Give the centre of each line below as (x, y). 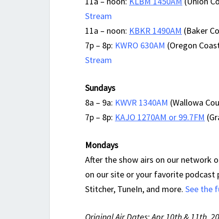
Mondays (102, 145)
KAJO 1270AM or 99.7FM (160, 117)
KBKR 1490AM (155, 31)
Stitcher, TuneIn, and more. (135, 189)
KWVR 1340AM (142, 103)
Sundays (100, 88)
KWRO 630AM (140, 45)
